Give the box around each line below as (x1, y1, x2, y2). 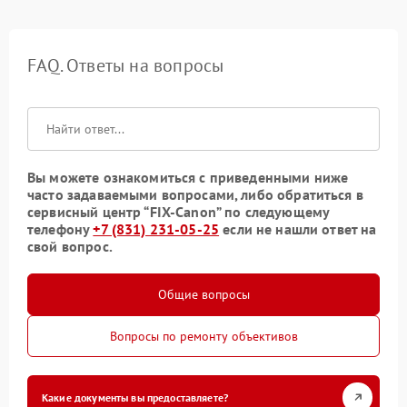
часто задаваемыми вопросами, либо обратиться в (27, 184, 363, 203)
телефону (27, 219, 94, 238)
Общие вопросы (157, 285, 250, 303)
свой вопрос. (27, 236, 113, 255)
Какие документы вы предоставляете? (42, 390, 229, 404)
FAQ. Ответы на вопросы (27, 53, 224, 77)
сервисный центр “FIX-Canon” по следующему (27, 202, 330, 221)
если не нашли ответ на (219, 219, 377, 238)
